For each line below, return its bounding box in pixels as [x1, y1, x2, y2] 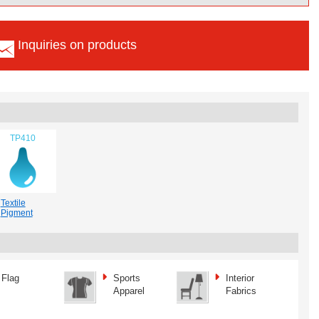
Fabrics [225, 285, 256, 296]
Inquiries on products [18, 37, 137, 52]
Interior [225, 272, 254, 283]
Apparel [113, 285, 145, 296]
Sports [113, 272, 140, 283]
